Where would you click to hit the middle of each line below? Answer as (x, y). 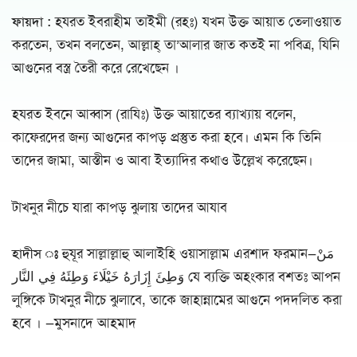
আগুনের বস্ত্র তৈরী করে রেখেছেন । (96, 68)
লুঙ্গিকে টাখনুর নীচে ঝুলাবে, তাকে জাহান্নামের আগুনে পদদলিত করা (177, 299)
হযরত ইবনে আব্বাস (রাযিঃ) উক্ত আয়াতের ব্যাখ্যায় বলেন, (154, 114)
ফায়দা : (31, 22)
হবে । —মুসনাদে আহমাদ (74, 322)
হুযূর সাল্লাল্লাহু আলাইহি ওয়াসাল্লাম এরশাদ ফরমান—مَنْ (187, 253)
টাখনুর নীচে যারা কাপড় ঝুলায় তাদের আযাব (120, 207)
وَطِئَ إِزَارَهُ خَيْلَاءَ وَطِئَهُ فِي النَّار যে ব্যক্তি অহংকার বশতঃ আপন (98, 276)
